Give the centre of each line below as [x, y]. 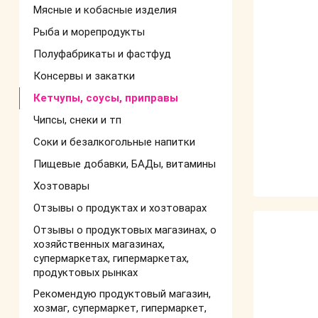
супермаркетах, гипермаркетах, [111, 258]
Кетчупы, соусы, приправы [106, 98]
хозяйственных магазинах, [99, 244]
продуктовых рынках [86, 273]
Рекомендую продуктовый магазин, [122, 294]
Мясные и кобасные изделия [105, 10]
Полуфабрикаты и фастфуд [102, 54]
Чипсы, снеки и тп [77, 120]
